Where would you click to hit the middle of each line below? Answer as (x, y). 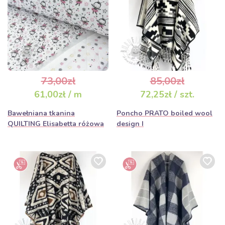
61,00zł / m (58, 94)
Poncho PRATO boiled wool (164, 113)
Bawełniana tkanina (41, 113)
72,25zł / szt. (167, 94)
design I (130, 124)
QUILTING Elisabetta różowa (56, 124)
